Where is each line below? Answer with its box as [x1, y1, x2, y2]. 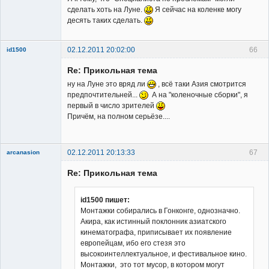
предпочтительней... [67, 90, 139, 99]
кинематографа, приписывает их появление [80, 228, 232, 237]
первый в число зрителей [67, 101, 156, 110]
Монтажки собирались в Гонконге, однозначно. [80, 206, 240, 215]
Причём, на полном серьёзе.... [67, 112, 170, 121]
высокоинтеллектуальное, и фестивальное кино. [80, 249, 247, 258]
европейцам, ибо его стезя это [80, 238, 186, 247]
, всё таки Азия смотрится [156, 79, 246, 88]
